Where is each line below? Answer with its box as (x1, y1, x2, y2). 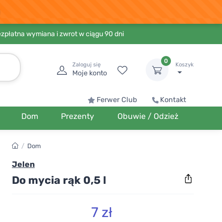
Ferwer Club (97, 96, 137, 104)
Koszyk (175, 61, 194, 68)
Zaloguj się (72, 61, 101, 68)
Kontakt (160, 96, 186, 104)
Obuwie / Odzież (117, 111, 178, 121)
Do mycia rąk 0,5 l (12, 173, 106, 186)
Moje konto (72, 69, 107, 77)
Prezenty (61, 111, 95, 121)
